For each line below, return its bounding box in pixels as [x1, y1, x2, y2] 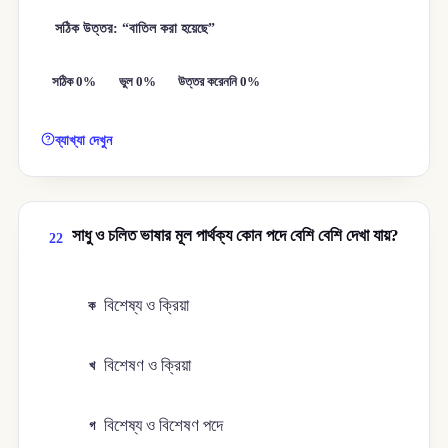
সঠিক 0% [52, 75, 97, 90]
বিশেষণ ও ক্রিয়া [104, 356, 192, 376]
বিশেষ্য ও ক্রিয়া [104, 295, 190, 315]
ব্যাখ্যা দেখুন [55, 132, 113, 149]
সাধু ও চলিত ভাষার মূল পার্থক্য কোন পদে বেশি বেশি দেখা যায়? [71, 226, 399, 246]
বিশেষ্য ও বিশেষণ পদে [104, 416, 224, 436]
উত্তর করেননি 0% [178, 75, 261, 90]
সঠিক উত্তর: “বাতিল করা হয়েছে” [54, 20, 215, 36]
